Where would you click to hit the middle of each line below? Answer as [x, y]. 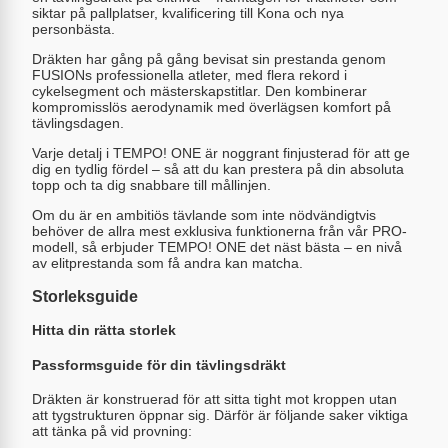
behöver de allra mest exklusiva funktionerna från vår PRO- [219, 230]
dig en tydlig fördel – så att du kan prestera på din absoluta [218, 168]
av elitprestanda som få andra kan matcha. [167, 262]
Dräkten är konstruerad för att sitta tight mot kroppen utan [214, 399]
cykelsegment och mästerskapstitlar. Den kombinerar [199, 90]
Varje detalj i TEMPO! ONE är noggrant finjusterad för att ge [221, 152]
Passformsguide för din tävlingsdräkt [159, 364]
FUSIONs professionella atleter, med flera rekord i [189, 74]
